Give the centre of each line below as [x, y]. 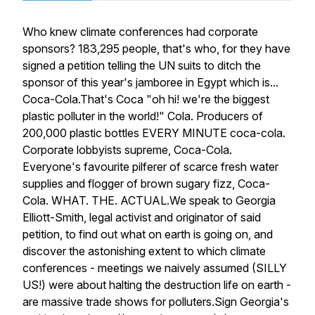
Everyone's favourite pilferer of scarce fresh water [150, 167]
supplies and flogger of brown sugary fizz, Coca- [146, 184]
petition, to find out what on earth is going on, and [148, 234]
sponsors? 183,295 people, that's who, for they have [156, 49]
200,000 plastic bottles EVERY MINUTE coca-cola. [154, 133]
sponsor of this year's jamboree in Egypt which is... [150, 82]
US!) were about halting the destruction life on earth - [157, 285]
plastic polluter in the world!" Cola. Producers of [143, 116]
